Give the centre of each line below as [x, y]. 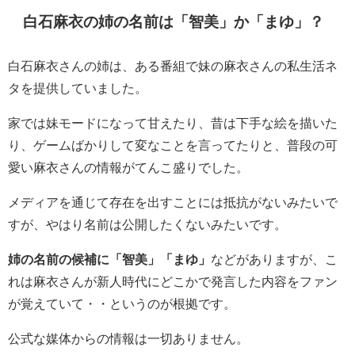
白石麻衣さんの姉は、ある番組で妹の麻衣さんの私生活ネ [173, 65]
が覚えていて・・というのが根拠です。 [122, 303]
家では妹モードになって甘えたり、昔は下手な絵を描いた [173, 122]
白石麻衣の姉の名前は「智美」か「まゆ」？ [174, 22]
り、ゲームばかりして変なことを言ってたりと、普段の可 [173, 145]
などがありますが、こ [274, 259]
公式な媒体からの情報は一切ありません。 [128, 338]
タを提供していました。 [78, 88]
